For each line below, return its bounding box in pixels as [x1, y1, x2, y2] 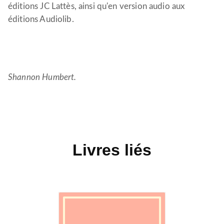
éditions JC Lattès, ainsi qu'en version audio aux [8, 2, 185, 11]
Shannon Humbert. [8, 73, 76, 82]
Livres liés [72, 141, 151, 159]
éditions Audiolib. [8, 15, 74, 24]
